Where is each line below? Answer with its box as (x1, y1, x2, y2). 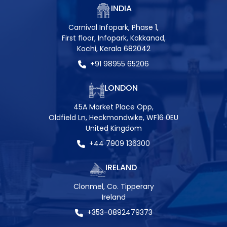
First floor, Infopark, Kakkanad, (61, 33, 166, 44)
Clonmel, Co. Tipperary (73, 181, 154, 192)
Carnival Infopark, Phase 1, (68, 22, 159, 33)
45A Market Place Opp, (73, 102, 154, 112)
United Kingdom (85, 123, 142, 134)
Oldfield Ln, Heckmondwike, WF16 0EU (49, 112, 178, 123)
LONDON (104, 82, 138, 94)
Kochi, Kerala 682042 (77, 44, 150, 54)
